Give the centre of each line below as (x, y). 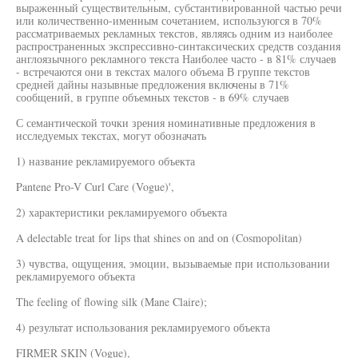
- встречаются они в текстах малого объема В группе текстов (163, 72)
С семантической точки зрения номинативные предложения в (166, 123)
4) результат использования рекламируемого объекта (143, 327)
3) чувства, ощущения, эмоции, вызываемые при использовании (173, 263)
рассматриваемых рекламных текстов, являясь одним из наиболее (174, 33)
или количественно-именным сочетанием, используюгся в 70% (169, 20)
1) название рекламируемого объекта (105, 161)
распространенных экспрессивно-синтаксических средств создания (178, 46)
